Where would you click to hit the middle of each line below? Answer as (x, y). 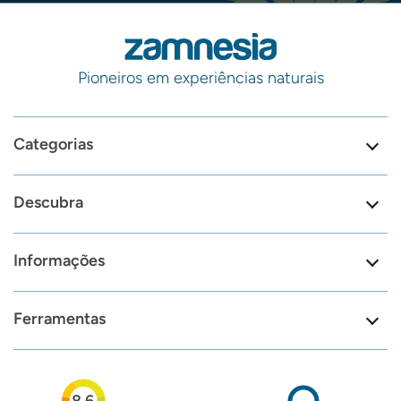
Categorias (53, 145)
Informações (59, 261)
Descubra (48, 203)
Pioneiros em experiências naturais (200, 78)
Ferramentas (60, 319)
